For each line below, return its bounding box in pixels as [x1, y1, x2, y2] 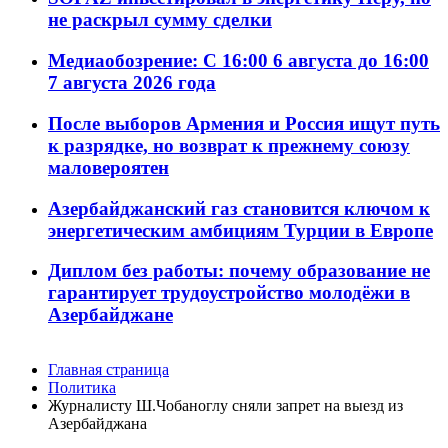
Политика [48, 379, 116, 397]
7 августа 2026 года [48, 72, 216, 94]
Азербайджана [48, 415, 147, 433]
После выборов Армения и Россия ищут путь [48, 112, 440, 134]
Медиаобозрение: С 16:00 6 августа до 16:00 [48, 50, 429, 72]
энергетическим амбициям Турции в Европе [48, 219, 433, 241]
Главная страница [48, 361, 169, 379]
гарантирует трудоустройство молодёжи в [48, 282, 410, 304]
